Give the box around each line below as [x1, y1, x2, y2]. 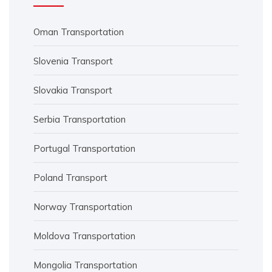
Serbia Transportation [33, 113, 126, 125]
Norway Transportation [33, 200, 132, 212]
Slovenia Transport [33, 55, 113, 67]
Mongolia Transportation [33, 259, 137, 271]
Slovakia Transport [33, 84, 112, 96]
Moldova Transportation [33, 229, 135, 242]
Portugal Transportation [33, 142, 135, 154]
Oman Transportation [33, 25, 124, 38]
